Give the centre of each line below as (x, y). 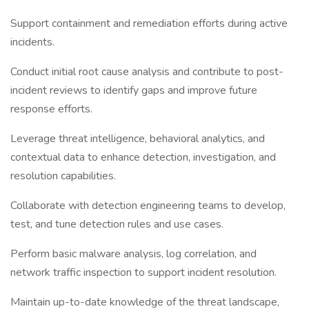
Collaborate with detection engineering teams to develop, (148, 206)
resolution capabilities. (63, 176)
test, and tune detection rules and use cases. (117, 224)
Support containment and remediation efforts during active (149, 23)
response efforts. (51, 109)
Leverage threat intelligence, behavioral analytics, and (138, 139)
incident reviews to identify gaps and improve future (134, 90)
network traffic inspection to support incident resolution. (143, 272)
